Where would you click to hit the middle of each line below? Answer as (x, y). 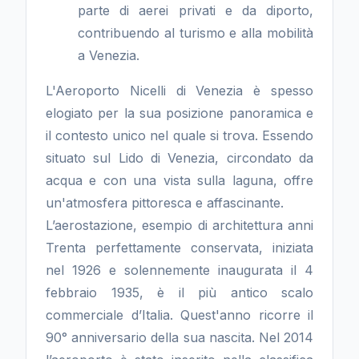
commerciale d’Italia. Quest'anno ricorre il (179, 315)
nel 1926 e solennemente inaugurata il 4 (179, 270)
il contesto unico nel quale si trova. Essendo (179, 135)
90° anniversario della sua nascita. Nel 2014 (179, 337)
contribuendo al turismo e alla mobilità (196, 33)
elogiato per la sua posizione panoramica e (179, 113)
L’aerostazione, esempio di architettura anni (179, 225)
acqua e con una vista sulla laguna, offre (179, 180)
